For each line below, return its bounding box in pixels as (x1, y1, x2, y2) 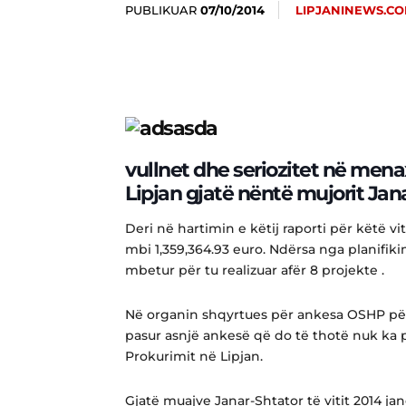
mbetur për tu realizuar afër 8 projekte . (125, 261, 384, 278)
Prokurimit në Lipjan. (125, 347, 263, 364)
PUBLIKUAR (125, 2, 197, 17)
